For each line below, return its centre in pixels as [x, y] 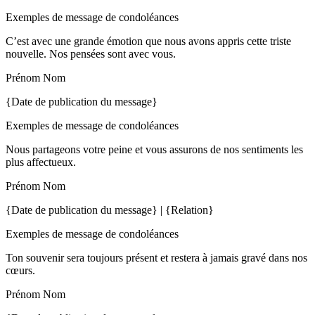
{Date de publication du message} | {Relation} [110, 210]
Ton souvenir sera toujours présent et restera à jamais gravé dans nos [156, 258]
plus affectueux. [41, 162]
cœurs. [20, 270]
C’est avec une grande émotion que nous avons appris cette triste [148, 41]
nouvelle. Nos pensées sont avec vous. [91, 54]
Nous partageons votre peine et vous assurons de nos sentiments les [154, 149]
